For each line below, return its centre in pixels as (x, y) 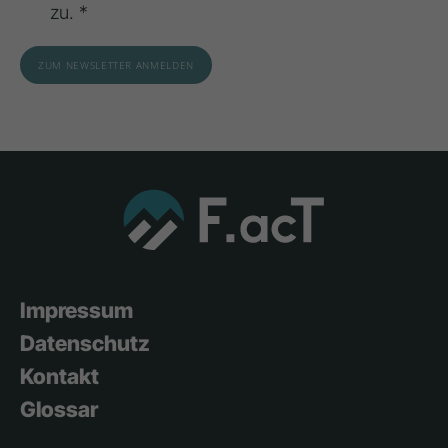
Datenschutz (85, 342)
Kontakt (59, 375)
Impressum (76, 309)
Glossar (59, 408)
